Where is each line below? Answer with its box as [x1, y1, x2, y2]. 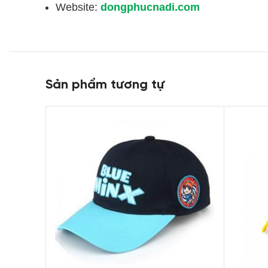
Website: [56, 1, 98, 14]
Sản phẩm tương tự [45, 78, 165, 93]
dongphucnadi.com [98, 1, 200, 14]
